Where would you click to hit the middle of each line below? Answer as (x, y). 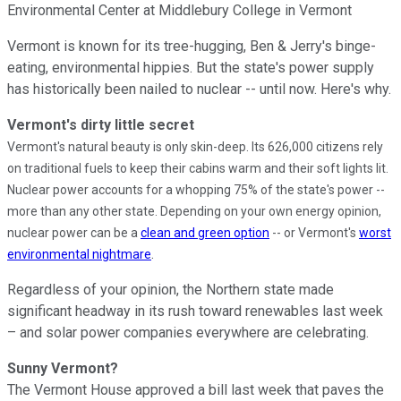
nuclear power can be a (74, 232)
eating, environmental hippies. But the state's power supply (191, 67)
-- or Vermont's (314, 232)
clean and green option (205, 232)
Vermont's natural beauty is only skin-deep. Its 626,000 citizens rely (195, 146)
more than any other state (81, 211)
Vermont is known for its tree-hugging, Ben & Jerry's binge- (192, 46)
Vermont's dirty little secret (101, 124)
